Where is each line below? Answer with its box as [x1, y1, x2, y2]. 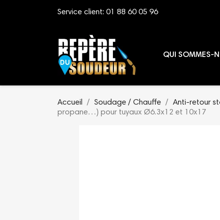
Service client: [57, 8, 106, 16]
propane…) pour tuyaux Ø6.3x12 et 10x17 [57, 108, 206, 116]
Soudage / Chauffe [94, 98, 161, 107]
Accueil [57, 98, 82, 107]
